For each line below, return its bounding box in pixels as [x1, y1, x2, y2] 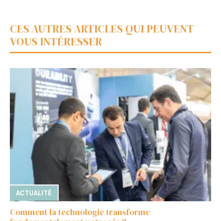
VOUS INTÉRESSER [10, 34, 102, 49]
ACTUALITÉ [16, 189, 52, 197]
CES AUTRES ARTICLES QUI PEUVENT [10, 21, 194, 36]
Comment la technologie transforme [10, 206, 150, 219]
